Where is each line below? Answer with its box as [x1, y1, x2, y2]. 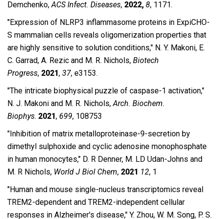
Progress [7, 68, 38, 78]
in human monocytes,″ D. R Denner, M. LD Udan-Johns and [7, 154, 202, 164]
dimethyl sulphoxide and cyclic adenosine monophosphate [7, 142, 207, 151]
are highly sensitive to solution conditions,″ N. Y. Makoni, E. [7, 43, 205, 52]
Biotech [133, 56, 159, 65]
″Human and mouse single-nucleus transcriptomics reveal [7, 185, 203, 194]
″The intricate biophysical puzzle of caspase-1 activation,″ [7, 86, 204, 95]
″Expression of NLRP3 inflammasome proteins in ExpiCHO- [7, 18, 210, 27]
